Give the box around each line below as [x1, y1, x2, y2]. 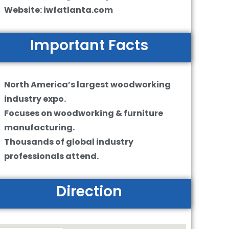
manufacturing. [4, 122, 75, 133]
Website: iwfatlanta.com [4, 4, 113, 16]
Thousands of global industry [4, 136, 133, 148]
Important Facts [30, 35, 149, 55]
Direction [56, 181, 123, 201]
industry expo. [4, 93, 66, 105]
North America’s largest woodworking [4, 79, 171, 90]
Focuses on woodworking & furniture [4, 107, 163, 119]
